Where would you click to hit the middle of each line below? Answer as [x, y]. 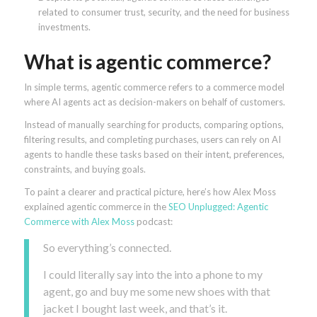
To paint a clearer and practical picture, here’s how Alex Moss [150, 192]
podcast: [153, 222]
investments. [64, 27]
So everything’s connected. [107, 248]
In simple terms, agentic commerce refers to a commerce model [154, 87]
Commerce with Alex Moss [79, 222]
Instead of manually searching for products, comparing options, [154, 125]
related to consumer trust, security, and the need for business [163, 12]
